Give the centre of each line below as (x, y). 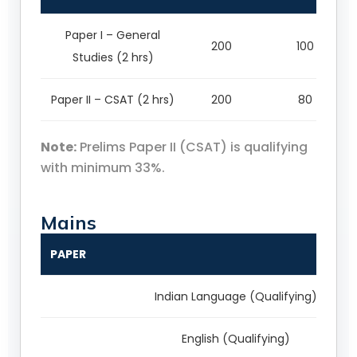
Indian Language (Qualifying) (235, 297)
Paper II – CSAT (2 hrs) (113, 100)
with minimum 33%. (103, 168)
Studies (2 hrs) (113, 58)
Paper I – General (113, 35)
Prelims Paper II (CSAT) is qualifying (192, 147)
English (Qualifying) (235, 339)
